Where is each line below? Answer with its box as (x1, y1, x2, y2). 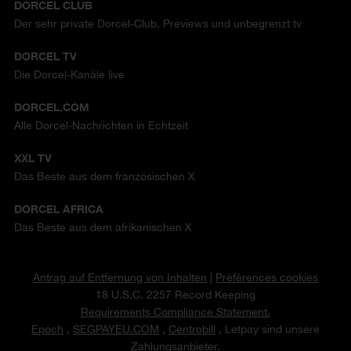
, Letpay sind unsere (215, 323, 320, 336)
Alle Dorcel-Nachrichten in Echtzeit (13, 119, 188, 132)
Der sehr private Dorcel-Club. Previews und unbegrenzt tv (13, 17, 302, 31)
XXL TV (13, 151, 52, 165)
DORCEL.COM (13, 100, 89, 114)
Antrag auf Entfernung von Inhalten (33, 271, 207, 284)
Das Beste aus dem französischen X (13, 170, 195, 183)
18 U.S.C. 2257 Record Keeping (96, 288, 255, 302)
